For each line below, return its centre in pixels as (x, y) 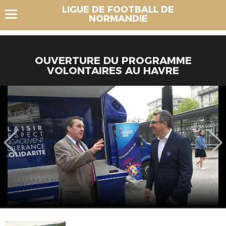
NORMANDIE (118, 19)
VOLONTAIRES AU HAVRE (113, 71)
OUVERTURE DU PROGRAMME (113, 61)
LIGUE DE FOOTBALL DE (118, 10)
